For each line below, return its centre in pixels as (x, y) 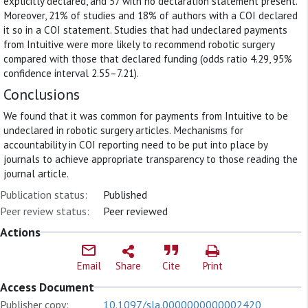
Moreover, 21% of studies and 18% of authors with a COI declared (151, 15)
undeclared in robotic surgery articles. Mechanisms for (123, 131)
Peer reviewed (135, 211)
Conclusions (42, 95)
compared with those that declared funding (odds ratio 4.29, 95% (148, 58)
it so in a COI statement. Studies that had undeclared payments (145, 30)
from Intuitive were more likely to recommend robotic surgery (139, 44)
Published (125, 194)
